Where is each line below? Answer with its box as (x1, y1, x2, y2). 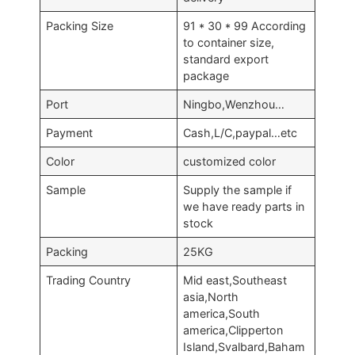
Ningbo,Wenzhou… (183, 97, 285, 111)
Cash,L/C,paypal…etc (183, 126, 298, 139)
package (183, 69, 230, 82)
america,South (183, 307, 261, 320)
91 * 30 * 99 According (183, 19, 307, 32)
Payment (46, 126, 94, 139)
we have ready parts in (183, 200, 305, 213)
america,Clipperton (183, 323, 284, 337)
